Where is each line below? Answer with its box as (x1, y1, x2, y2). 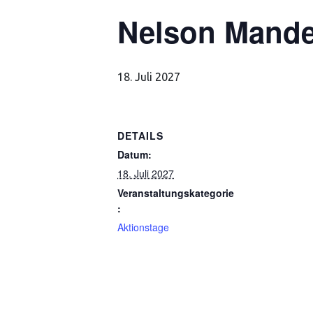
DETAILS (117, 129, 163, 143)
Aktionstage (117, 220, 169, 234)
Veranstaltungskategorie (117, 186, 234, 200)
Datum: (117, 147, 152, 161)
